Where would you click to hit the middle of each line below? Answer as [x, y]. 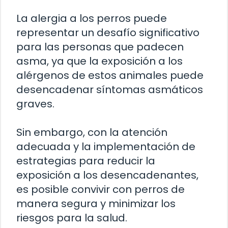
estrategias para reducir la [86, 161]
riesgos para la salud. [72, 218]
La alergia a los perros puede [92, 18]
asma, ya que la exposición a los [99, 61]
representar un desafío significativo [108, 32]
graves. [35, 104]
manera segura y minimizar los [96, 203]
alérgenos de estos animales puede [110, 75]
